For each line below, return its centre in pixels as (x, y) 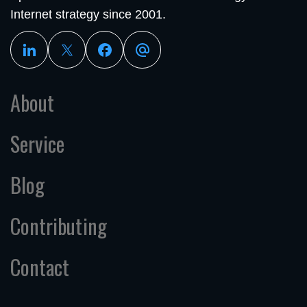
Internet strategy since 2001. (88, 15)
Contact (40, 267)
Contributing (59, 226)
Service (38, 144)
